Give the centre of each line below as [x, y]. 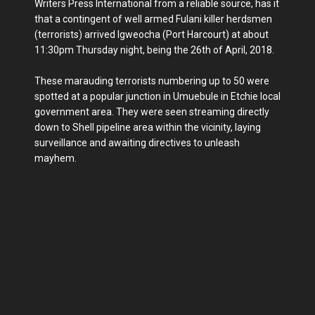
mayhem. [56, 159]
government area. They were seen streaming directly [152, 112]
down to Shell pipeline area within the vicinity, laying [148, 128]
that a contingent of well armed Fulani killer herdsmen [153, 19]
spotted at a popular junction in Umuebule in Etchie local [157, 97]
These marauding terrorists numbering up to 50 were [152, 81]
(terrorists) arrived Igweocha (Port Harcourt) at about [152, 35]
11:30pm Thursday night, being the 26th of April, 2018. [154, 50]
